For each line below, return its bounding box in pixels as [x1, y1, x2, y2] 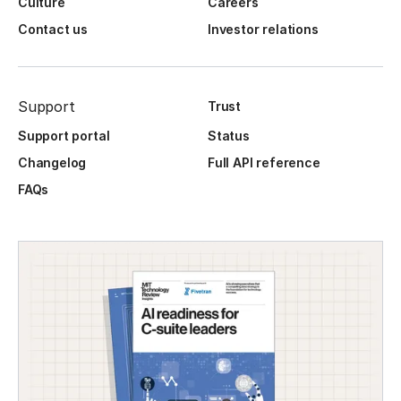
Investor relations [208, 21, 319, 38]
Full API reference [208, 155, 320, 171]
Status [208, 128, 250, 144]
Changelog [18, 155, 87, 171]
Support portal [18, 128, 110, 144]
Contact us [18, 21, 89, 38]
